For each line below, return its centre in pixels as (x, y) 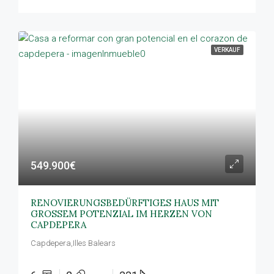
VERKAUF (227, 50)
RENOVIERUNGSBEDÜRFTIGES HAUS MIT (125, 203)
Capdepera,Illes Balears (73, 243)
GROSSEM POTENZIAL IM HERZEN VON (121, 214)
